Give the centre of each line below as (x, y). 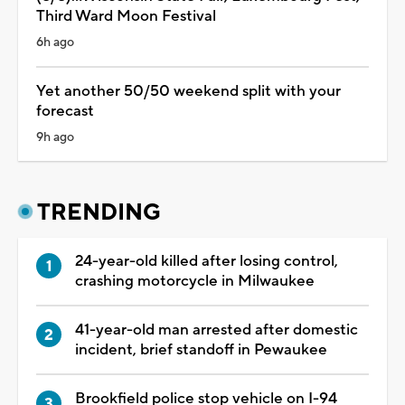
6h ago (55, 42)
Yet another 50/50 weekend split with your (188, 91)
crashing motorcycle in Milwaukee (195, 281)
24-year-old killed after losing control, (207, 261)
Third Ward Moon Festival (126, 16)
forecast (65, 111)
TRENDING (99, 212)
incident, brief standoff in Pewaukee (201, 349)
